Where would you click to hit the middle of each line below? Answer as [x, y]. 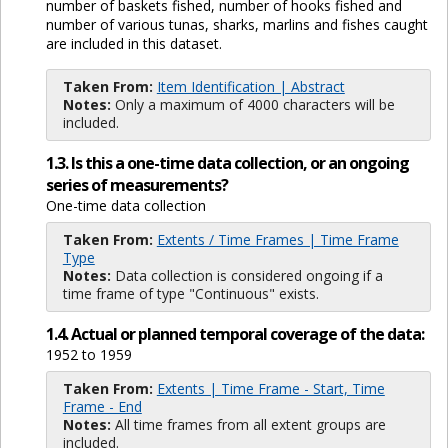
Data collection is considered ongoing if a [246, 276]
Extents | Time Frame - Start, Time [270, 389]
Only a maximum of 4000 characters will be [252, 104]
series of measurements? [136, 185]
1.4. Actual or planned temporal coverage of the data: [234, 334]
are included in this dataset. [133, 43]
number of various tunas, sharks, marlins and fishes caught [236, 24]
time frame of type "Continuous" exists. [190, 294]
